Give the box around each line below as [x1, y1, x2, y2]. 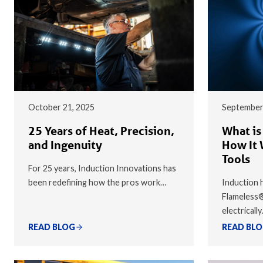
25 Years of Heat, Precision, [28, 123, 174, 138]
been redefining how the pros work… [28, 177, 166, 187]
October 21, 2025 [28, 102, 95, 112]
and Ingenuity [28, 137, 102, 152]
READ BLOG [28, 221, 75, 232]
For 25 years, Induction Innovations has [28, 163, 176, 173]
